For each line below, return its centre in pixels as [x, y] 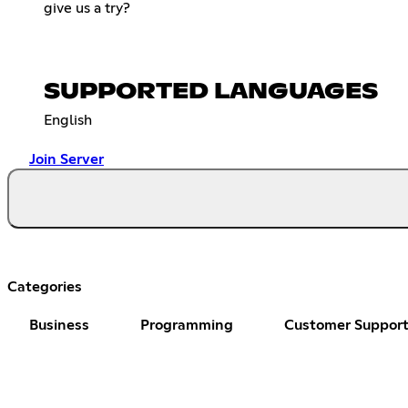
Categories [45, 286]
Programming [187, 325]
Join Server [66, 159]
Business [59, 325]
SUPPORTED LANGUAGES [211, 92]
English [68, 120]
